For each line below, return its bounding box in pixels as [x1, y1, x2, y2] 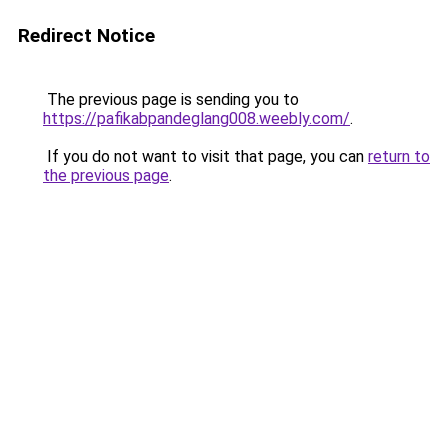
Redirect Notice [18, 24, 155, 47]
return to [368, 147, 430, 166]
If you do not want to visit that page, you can [43, 147, 368, 166]
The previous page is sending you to [43, 90, 299, 109]
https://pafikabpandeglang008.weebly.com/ [43, 109, 350, 128]
